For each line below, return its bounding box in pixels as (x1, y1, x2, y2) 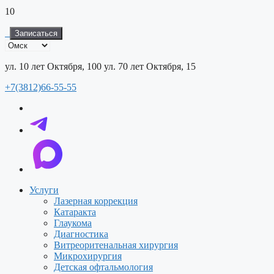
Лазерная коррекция (54, 196, 138, 206)
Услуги (29, 185, 59, 195)
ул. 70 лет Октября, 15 (104, 61, 196, 72)
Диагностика (54, 229, 108, 239)
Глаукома (54, 218, 92, 228)
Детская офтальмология (54, 262, 153, 272)
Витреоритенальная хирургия (54, 240, 178, 250)
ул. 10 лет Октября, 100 (5, 61, 102, 72)
